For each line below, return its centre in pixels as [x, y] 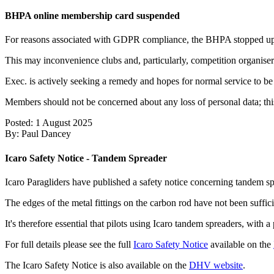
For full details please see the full [69, 244]
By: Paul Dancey [38, 134]
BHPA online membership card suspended [92, 16]
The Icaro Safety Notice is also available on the [97, 265]
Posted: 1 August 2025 [49, 123]
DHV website [216, 265]
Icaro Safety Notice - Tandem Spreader [86, 158]
